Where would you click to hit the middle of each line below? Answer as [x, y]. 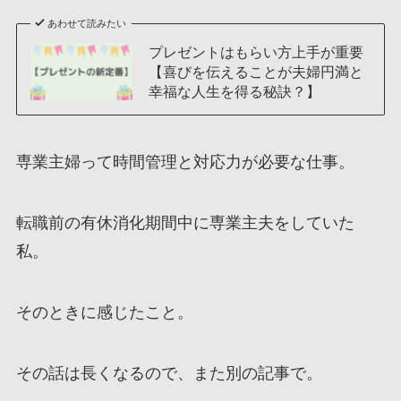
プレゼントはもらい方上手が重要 [256, 52]
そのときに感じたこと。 [104, 312]
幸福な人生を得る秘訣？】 [234, 92]
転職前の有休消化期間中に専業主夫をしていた [185, 222]
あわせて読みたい [87, 24]
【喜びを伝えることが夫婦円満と [256, 72]
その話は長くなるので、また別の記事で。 [169, 373]
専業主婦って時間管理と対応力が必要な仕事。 [185, 162]
